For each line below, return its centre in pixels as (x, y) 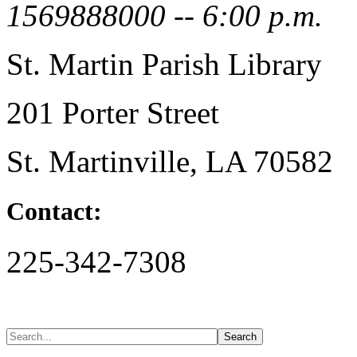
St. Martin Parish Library (164, 64)
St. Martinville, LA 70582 (170, 161)
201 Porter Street (113, 112)
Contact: (54, 211)
